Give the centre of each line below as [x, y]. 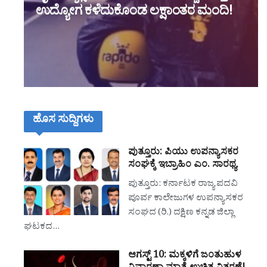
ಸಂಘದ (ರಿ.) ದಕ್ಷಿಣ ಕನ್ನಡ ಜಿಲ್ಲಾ [181, 213]
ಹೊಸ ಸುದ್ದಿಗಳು [63, 121]
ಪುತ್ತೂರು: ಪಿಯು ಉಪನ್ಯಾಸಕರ [183, 153]
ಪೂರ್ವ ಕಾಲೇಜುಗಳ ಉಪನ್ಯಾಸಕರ [186, 199]
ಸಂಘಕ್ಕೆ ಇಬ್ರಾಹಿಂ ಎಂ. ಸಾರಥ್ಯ [182, 165]
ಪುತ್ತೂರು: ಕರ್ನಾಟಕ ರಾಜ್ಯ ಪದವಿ [183, 185]
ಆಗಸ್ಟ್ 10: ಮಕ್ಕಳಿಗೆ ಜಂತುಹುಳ [185, 256]
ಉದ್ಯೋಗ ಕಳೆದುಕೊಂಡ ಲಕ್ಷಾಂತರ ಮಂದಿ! [134, 13]
